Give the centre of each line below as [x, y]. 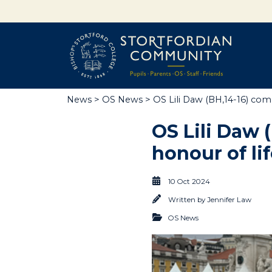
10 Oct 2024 [189, 181]
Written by [188, 199]
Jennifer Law [229, 199]
